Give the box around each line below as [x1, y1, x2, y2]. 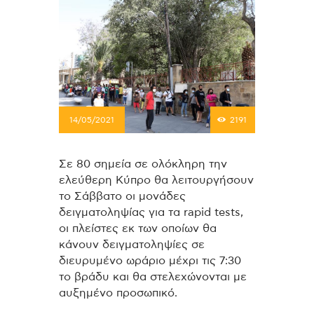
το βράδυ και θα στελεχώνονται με [59, 271, 247, 283]
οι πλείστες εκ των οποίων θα [59, 223, 217, 235]
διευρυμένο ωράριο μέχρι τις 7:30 [59, 255, 241, 267]
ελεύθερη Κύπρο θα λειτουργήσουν [59, 175, 254, 186]
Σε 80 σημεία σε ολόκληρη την [59, 158, 227, 170]
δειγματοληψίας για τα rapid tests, [59, 207, 243, 219]
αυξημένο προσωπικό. [59, 287, 177, 299]
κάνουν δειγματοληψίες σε [59, 239, 205, 251]
